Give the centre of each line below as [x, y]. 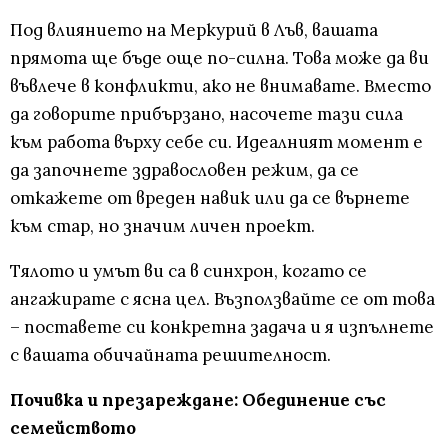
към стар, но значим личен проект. [162, 226]
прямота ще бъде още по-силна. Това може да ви [219, 58]
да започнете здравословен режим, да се [184, 170]
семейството [73, 428]
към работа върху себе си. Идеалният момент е [216, 142]
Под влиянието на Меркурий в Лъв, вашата [194, 30]
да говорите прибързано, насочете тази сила [206, 114]
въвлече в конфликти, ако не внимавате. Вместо [220, 86]
